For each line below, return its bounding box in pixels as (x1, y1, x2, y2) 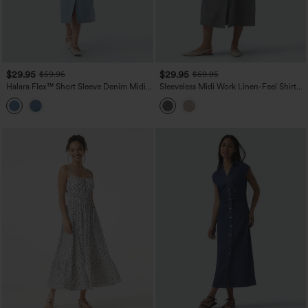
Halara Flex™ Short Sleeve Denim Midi (6, 82, 146, 92)
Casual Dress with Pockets (6, 91, 102, 102)
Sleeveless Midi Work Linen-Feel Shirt (159, 82, 296, 92)
